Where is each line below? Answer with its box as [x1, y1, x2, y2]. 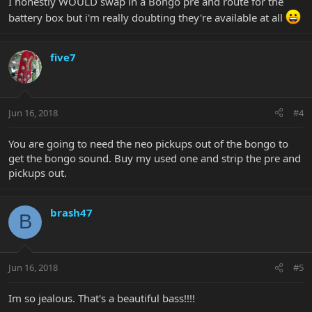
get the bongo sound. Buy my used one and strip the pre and [8, 150, 301, 165]
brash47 [50, 205, 93, 219]
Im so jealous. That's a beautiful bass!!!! [8, 291, 195, 306]
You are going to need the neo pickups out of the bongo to [8, 136, 288, 150]
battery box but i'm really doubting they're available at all [8, 10, 286, 25]
